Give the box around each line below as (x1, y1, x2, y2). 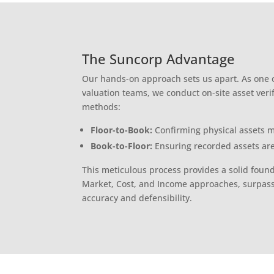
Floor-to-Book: (91, 124, 153, 136)
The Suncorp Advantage (82, 49, 235, 68)
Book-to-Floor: (91, 139, 153, 152)
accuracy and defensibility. (82, 191, 193, 204)
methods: (82, 100, 121, 113)
